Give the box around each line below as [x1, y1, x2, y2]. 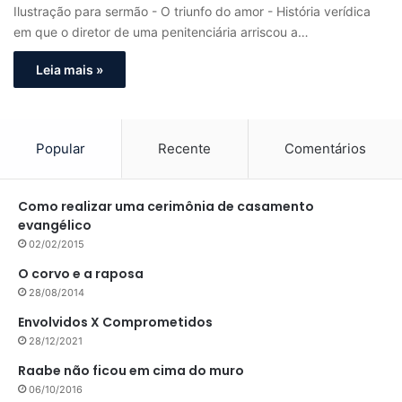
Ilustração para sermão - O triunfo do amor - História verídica [13, 4, 371, 19]
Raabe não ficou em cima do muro [18, 362, 244, 380]
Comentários [284, 140, 366, 157]
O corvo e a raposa [18, 265, 144, 283]
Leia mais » [36, 62, 103, 77]
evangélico [18, 216, 92, 234]
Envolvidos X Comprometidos [18, 313, 213, 331]
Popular [36, 140, 86, 157]
